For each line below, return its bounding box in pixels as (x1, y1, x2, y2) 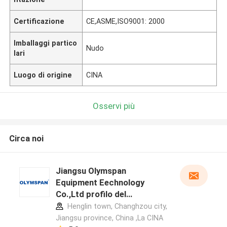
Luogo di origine (14, 70, 72, 79)
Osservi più (92, 100, 135, 111)
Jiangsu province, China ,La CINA (55, 214, 163, 222)
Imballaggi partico (14, 39, 78, 47)
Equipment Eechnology (55, 177, 144, 188)
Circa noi (9, 133, 44, 144)
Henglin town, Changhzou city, (65, 202, 167, 211)
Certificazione (14, 17, 65, 25)
